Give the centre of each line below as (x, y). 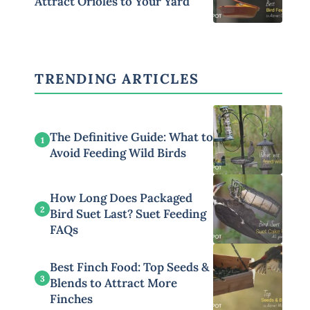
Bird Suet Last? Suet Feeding (128, 214)
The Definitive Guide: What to (131, 137)
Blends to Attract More (113, 283)
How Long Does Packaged (121, 198)
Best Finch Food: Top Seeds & (130, 267)
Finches (71, 299)
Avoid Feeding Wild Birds (118, 153)
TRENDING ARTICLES (117, 79)
